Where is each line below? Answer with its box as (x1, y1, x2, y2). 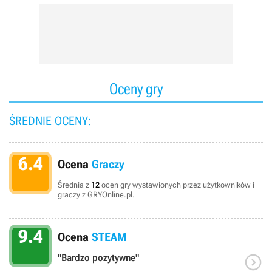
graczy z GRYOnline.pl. (58, 190, 135, 199)
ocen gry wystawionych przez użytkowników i (100, 180, 254, 189)
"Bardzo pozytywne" (58, 252, 139, 263)
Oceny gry (109, 80, 163, 98)
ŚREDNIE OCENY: (9, 114, 91, 128)
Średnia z (58, 180, 91, 189)
